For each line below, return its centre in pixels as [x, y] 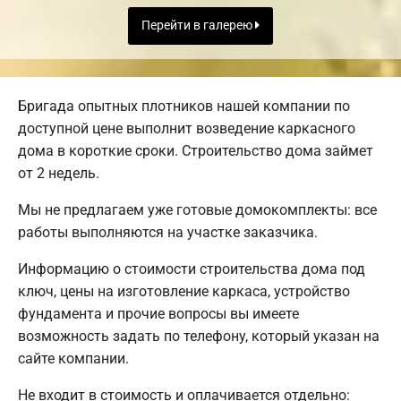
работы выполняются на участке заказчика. [168, 232]
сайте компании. [73, 358]
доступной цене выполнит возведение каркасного [187, 128]
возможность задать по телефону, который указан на [199, 336]
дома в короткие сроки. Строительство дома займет [196, 150]
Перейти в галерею [198, 26]
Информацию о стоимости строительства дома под [192, 269]
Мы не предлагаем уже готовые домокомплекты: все [197, 209]
